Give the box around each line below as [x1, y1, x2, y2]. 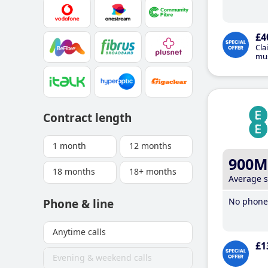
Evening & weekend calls [53, 252, 152, 263]
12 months [129, 140, 172, 151]
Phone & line [43, 196, 114, 212]
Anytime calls [53, 226, 106, 237]
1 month [53, 140, 86, 151]
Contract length [43, 110, 132, 126]
